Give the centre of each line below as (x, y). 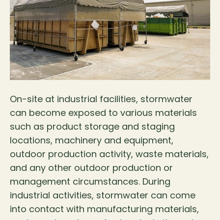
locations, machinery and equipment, (92, 140)
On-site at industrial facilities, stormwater (101, 99)
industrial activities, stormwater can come (103, 195)
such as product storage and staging (92, 127)
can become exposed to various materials (103, 113)
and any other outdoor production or (91, 168)
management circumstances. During (90, 182)
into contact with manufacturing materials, (104, 209)
